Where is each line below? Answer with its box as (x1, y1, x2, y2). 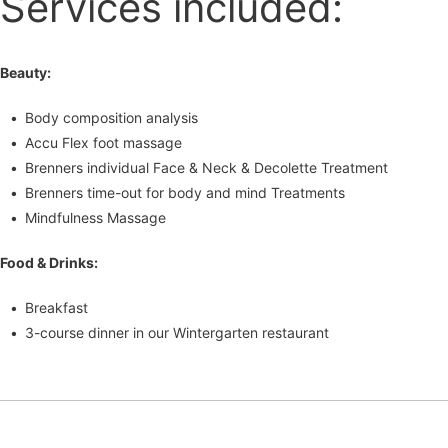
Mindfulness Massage (25, 209, 166, 227)
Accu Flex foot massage (25, 134, 182, 152)
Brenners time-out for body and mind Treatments (25, 184, 345, 202)
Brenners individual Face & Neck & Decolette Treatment (25, 159, 388, 177)
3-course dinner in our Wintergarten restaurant (25, 324, 329, 342)
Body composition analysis (25, 109, 198, 127)
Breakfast (25, 299, 88, 317)
